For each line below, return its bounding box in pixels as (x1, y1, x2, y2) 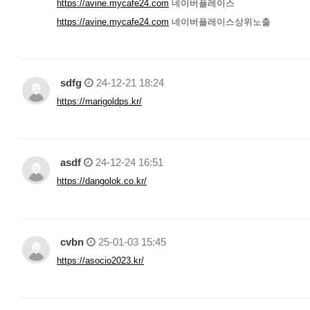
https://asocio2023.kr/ (57, 255, 144, 266)
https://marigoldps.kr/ (57, 96, 142, 107)
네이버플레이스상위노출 (169, 17, 271, 27)
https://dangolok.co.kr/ (57, 176, 147, 186)
